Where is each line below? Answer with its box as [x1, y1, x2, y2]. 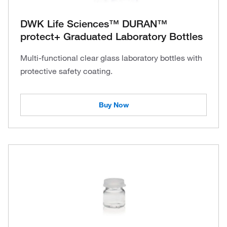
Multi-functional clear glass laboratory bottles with [20, 53, 202, 63]
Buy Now [98, 100, 129, 109]
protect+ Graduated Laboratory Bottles [20, 30, 203, 43]
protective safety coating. [20, 66, 112, 76]
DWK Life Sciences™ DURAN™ [20, 18, 167, 30]
